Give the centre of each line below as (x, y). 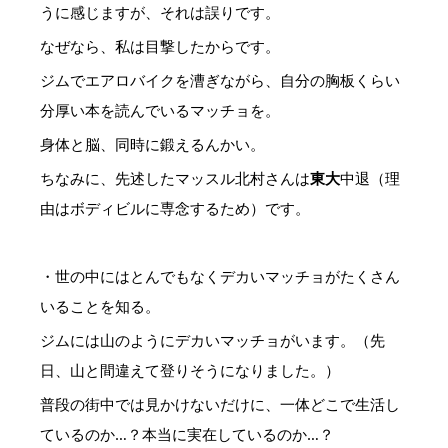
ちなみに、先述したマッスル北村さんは (175, 178)
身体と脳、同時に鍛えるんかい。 (152, 144)
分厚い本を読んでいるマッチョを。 (160, 110)
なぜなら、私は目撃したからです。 (160, 46)
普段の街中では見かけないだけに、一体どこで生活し (220, 404)
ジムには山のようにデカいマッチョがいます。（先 (212, 340)
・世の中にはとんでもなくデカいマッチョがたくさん (220, 276)
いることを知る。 (100, 306)
